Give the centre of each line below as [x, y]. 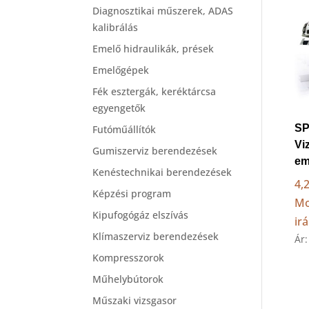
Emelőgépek [121, 70]
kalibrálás [116, 27]
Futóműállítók [124, 129]
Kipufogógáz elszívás [141, 215]
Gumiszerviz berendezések [155, 151]
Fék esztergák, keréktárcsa [154, 91]
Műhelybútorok [128, 279]
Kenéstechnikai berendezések [162, 172]
